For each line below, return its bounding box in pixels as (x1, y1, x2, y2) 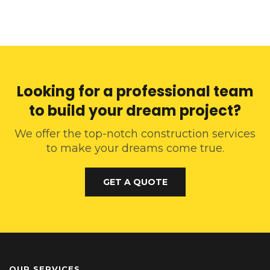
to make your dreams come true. (46, 142, 224, 155)
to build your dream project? (29, 101, 241, 121)
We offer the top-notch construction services (14, 127, 256, 141)
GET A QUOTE (102, 177, 168, 188)
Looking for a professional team (16, 81, 254, 102)
